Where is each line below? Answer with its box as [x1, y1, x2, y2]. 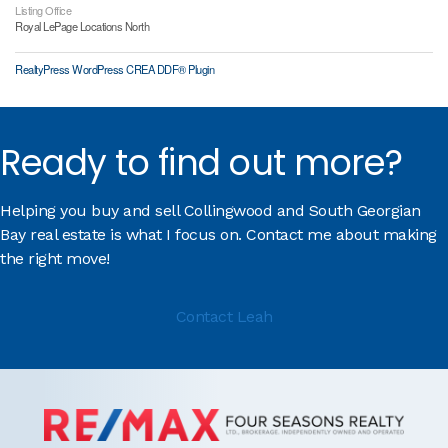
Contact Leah [175, 307, 273, 327]
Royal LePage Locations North [15, 18, 149, 35]
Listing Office [15, 2, 71, 19]
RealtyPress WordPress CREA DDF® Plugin [15, 61, 214, 78]
